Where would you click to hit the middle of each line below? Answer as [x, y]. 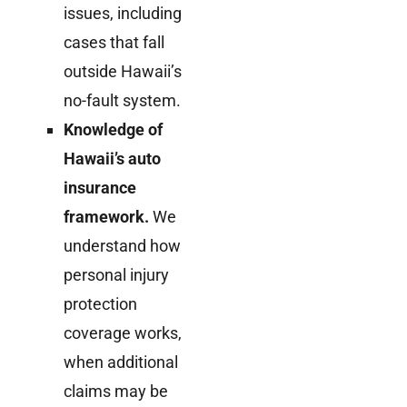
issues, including [123, 13]
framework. [106, 216]
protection [100, 303]
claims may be [116, 391]
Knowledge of [113, 129]
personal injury [116, 274]
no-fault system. [122, 100]
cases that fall [114, 42]
